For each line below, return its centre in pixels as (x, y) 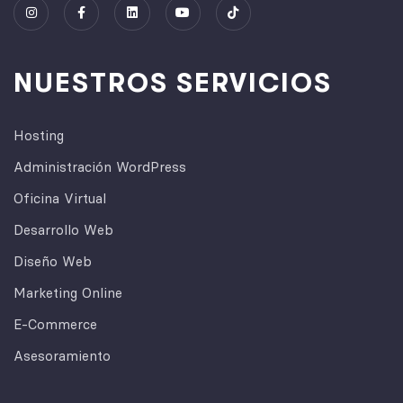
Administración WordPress (100, 166)
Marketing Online (68, 292)
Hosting (39, 135)
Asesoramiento (62, 355)
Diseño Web (53, 261)
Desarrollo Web (63, 229)
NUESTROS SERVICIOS (173, 82)
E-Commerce (55, 324)
